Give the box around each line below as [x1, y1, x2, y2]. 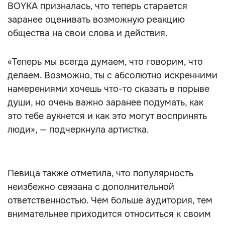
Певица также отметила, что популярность [8, 168, 193, 179]
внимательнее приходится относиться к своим [8, 208, 211, 219]
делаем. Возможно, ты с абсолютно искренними [8, 70, 217, 81]
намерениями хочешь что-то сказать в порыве [8, 83, 209, 94]
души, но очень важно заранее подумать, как [8, 97, 203, 108]
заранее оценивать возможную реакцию [8, 14, 185, 25]
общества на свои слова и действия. [8, 28, 168, 39]
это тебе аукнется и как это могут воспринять [8, 110, 207, 122]
